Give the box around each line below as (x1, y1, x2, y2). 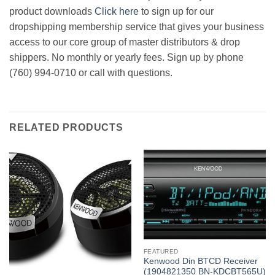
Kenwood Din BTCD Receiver (143, 256, 258, 266)
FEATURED (143, 247, 179, 255)
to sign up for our (139, 6, 214, 17)
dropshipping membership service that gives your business (9, 21, 264, 32)
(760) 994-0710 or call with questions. (9, 67, 172, 78)
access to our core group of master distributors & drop (9, 36, 240, 47)
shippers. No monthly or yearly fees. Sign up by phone (9, 52, 244, 63)
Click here (95, 6, 139, 17)
